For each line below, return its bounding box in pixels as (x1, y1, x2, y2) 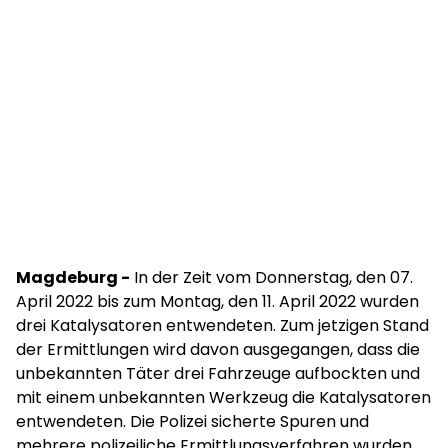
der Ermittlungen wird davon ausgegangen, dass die (16, 338, 420, 361)
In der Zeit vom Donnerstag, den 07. (130, 266, 413, 289)
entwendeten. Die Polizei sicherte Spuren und (16, 410, 369, 433)
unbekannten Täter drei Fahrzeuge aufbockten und (16, 362, 420, 385)
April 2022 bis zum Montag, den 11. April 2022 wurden (16, 290, 419, 313)
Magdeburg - (16, 266, 130, 289)
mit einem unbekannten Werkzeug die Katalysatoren (16, 386, 431, 409)
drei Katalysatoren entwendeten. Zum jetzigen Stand (16, 314, 429, 337)
